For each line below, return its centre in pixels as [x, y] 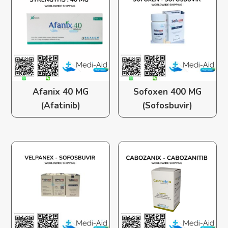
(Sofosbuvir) [167, 106]
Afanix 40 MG [61, 92]
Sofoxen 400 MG [167, 92]
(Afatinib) [61, 106]
